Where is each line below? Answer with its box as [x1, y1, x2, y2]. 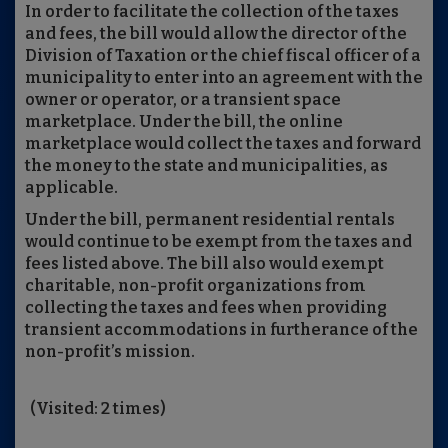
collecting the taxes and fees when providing [25, 298, 387, 317]
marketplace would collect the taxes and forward [25, 134, 421, 153]
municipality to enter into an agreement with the [25, 68, 423, 87]
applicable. [25, 178, 118, 197]
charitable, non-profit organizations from [25, 276, 366, 295]
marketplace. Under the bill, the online [25, 112, 343, 131]
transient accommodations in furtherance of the [25, 320, 418, 339]
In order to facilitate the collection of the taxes [25, 2, 399, 21]
